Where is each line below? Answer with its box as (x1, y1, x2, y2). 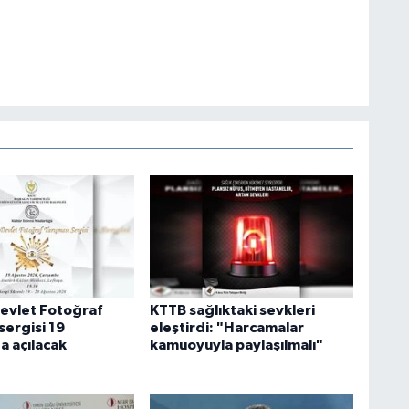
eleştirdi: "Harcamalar (149, 320, 304, 335)
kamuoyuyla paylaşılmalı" (149, 337, 323, 352)
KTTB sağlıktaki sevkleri (149, 302, 315, 318)
